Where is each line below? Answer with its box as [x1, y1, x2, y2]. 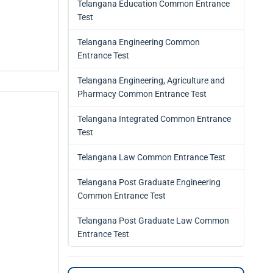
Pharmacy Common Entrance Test [77, 89, 207, 99]
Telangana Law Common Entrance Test [77, 152, 225, 162]
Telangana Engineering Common [77, 37, 200, 47]
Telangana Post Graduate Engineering [77, 177, 221, 187]
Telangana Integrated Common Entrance [77, 114, 231, 124]
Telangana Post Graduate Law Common [77, 216, 229, 225]
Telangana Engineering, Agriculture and [77, 76, 225, 85]
